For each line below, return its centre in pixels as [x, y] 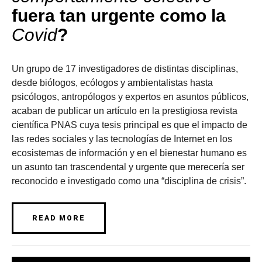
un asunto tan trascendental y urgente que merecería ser [128, 167]
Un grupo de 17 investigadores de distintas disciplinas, [125, 69]
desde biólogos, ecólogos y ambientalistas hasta [112, 83]
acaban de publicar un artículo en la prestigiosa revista [125, 111]
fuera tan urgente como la [119, 15]
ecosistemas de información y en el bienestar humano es [129, 153]
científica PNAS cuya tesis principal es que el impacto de [130, 125]
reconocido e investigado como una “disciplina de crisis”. [129, 181]
